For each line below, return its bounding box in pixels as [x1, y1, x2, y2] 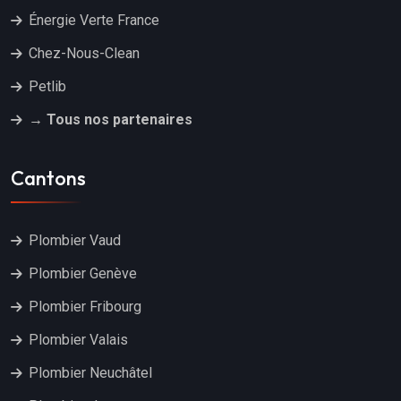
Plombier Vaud [29, 231, 121, 249]
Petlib [29, 78, 66, 96]
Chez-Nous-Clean [29, 45, 140, 63]
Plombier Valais [29, 330, 128, 348]
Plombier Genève [29, 264, 137, 282]
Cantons [11, 165, 86, 191]
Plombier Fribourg [29, 297, 141, 315]
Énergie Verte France [29, 12, 159, 30]
